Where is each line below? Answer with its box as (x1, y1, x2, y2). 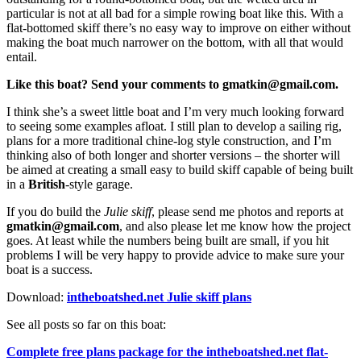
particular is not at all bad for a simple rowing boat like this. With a (6, 6, 343, 20)
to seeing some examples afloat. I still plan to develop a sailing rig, (6, 118, 342, 133)
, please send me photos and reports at (151, 204, 343, 218)
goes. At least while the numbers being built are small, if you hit (6, 233, 329, 247)
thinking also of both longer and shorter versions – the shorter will (6, 147, 340, 162)
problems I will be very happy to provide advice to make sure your (6, 247, 344, 262)
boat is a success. (6, 262, 93, 276)
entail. (6, 49, 37, 64)
